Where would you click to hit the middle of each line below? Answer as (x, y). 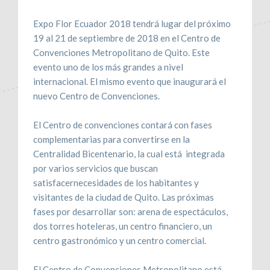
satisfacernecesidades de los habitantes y (116, 182)
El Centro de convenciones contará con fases (123, 124)
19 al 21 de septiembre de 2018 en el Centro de (127, 38)
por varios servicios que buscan (96, 168)
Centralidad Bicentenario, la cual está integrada (129, 153)
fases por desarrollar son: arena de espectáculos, (130, 211)
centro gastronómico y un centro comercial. (120, 240)
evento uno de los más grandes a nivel (108, 67)
